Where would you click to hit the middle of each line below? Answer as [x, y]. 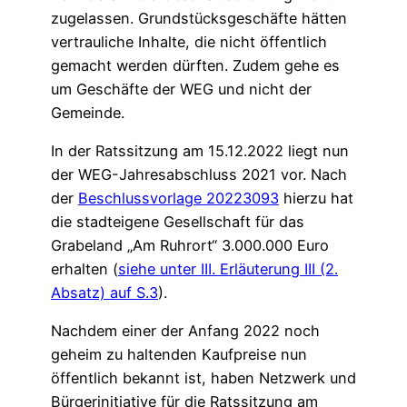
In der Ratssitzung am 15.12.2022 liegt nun [200, 150]
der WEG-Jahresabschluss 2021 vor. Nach [199, 174]
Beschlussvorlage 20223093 [179, 198]
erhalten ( [84, 268]
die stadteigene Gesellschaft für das [178, 221]
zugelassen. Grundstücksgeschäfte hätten [199, 18]
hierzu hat [316, 198]
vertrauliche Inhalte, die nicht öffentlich [189, 41]
